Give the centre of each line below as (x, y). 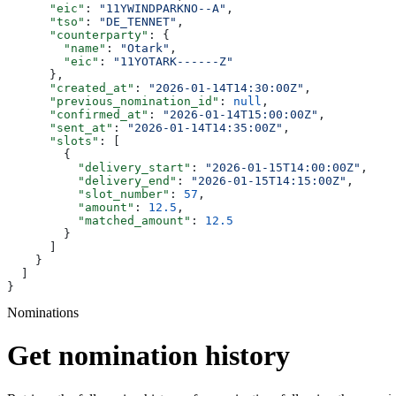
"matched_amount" (99, 220)
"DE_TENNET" (138, 21)
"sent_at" (60, 127)
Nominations (43, 312)
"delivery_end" (92, 180)
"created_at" (71, 88)
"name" (57, 48)
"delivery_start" (99, 167)
